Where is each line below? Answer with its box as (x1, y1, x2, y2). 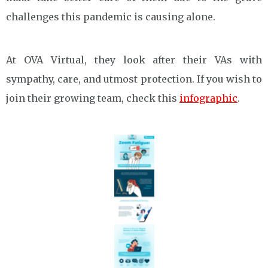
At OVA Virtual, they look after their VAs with (6, 53, 262, 66)
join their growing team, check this (6, 92, 179, 104)
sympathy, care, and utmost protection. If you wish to (6, 72, 262, 85)
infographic (179, 92, 237, 104)
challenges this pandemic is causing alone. (6, 10, 215, 23)
